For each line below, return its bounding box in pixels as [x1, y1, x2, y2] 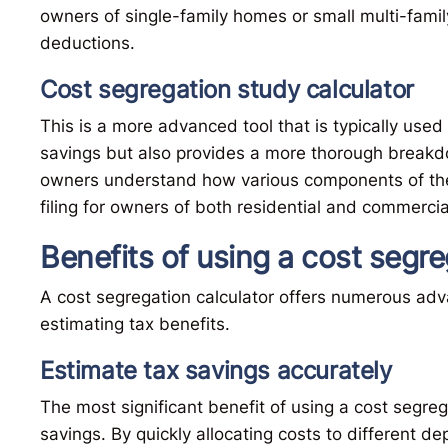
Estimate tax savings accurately [40, 356, 392, 386]
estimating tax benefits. [40, 314, 230, 335]
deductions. [40, 33, 135, 54]
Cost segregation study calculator [40, 75, 414, 105]
